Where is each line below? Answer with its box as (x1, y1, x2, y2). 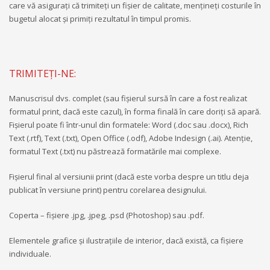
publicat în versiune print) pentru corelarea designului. (9, 184, 207, 195)
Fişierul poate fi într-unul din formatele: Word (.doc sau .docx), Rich (9, 119, 248, 130)
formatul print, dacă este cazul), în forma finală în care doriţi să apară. (9, 105, 261, 117)
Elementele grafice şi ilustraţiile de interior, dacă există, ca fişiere (9, 234, 243, 246)
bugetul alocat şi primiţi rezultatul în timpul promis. (9, 13, 191, 24)
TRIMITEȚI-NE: (9, 66, 76, 80)
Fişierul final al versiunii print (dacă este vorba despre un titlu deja (9, 171, 249, 182)
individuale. (9, 248, 51, 259)
